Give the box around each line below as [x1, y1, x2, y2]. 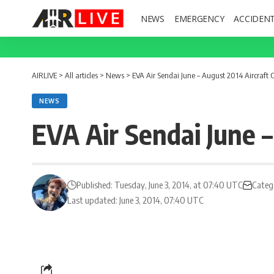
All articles [65, 70, 98, 80]
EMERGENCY [174, 12, 224, 24]
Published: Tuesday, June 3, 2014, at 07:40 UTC [76, 179, 243, 190]
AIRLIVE [32, 70, 57, 80]
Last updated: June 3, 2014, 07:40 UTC [67, 194, 204, 206]
